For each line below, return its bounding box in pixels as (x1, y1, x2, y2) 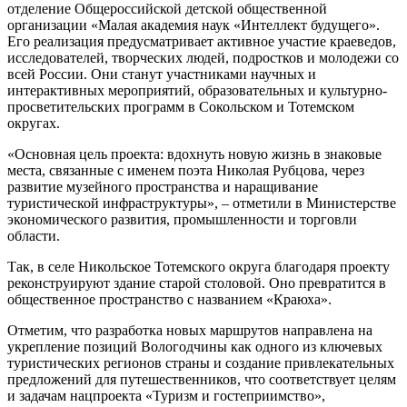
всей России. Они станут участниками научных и (7, 65, 316, 82)
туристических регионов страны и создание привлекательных (7, 354, 394, 371)
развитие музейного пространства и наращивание (7, 178, 318, 194)
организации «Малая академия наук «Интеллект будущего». (7, 16, 380, 33)
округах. (7, 114, 60, 131)
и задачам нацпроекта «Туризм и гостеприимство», (7, 387, 325, 403)
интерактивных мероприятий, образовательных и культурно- (7, 82, 387, 98)
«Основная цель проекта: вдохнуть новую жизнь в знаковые (7, 145, 382, 162)
